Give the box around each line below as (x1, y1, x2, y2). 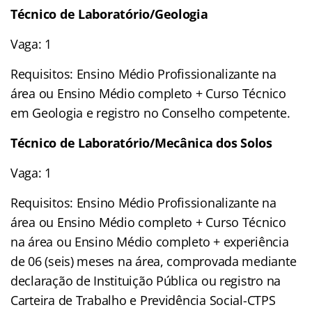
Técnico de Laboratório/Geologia (10, 5, 208, 22)
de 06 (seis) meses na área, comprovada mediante (10, 252, 297, 270)
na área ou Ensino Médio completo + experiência (10, 233, 289, 250)
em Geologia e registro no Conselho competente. (10, 104, 290, 121)
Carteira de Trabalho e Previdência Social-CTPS (10, 291, 276, 309)
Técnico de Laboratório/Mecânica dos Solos (10, 134, 272, 151)
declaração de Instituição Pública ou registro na (10, 272, 281, 289)
